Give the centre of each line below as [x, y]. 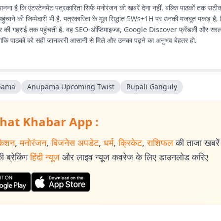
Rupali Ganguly [152, 87]
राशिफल [160, 143]
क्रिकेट [130, 143]
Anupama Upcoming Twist [71, 87]
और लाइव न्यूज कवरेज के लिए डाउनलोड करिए [135, 157]
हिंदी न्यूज [45, 157]
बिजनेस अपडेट [75, 143]
